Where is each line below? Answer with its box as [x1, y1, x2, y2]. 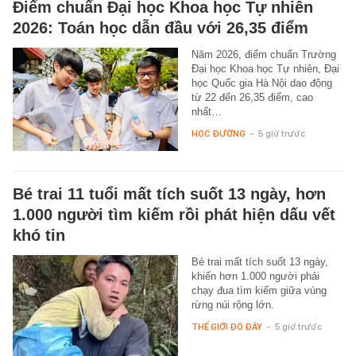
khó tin [13, 226, 65, 244]
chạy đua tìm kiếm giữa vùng [191, 284, 327, 296]
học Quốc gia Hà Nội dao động [191, 76, 332, 89]
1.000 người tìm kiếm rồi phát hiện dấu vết [13, 205, 335, 223]
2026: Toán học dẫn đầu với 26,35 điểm [13, 18, 308, 37]
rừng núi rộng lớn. [191, 298, 274, 311]
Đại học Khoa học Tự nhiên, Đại [191, 62, 339, 75]
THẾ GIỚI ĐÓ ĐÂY [191, 320, 262, 332]
